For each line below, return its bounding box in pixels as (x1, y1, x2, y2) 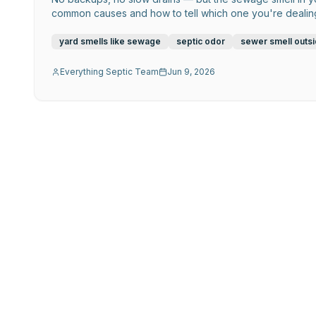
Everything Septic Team (60, 66, 159, 78)
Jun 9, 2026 (167, 66, 215, 78)
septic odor (176, 36, 225, 47)
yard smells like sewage (59, 36, 161, 47)
